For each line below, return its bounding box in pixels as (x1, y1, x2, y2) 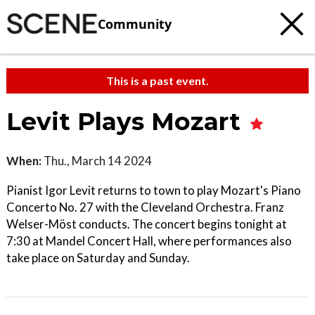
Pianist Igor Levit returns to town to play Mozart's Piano (6, 183, 301, 198)
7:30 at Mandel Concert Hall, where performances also (6, 233, 292, 248)
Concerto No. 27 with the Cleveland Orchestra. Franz (6, 200, 284, 214)
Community (98, 15, 172, 32)
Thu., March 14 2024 (41, 153, 152, 168)
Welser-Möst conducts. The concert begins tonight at (6, 217, 287, 231)
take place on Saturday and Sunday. (6, 250, 190, 265)
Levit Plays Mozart (6, 107, 247, 136)
